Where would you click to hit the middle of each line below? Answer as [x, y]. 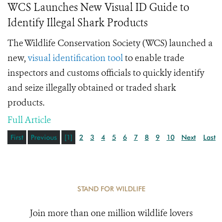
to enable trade [154, 58]
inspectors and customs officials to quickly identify [106, 73]
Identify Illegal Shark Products [78, 23]
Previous [44, 137]
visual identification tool [75, 58]
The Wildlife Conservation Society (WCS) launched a [110, 43]
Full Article [29, 120]
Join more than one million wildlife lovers [111, 213]
